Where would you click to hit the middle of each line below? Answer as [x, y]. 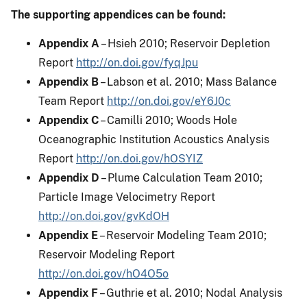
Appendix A [69, 43]
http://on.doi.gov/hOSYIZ [139, 158]
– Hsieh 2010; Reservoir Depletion [185, 43]
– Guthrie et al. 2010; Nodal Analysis [190, 293]
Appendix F [68, 293]
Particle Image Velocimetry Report [127, 197]
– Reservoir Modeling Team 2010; [182, 235]
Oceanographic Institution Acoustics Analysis [154, 139]
